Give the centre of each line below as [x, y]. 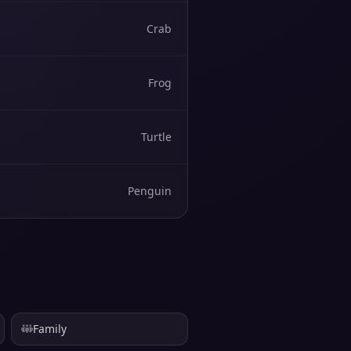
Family [50, 329]
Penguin [150, 191]
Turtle [156, 137]
